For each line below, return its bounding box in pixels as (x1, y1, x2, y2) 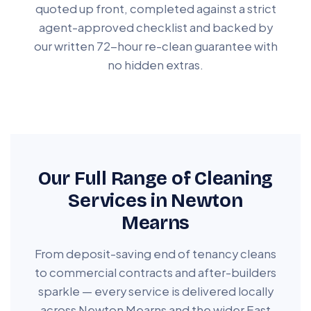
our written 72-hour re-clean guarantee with (33, 39, 278, 54)
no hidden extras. (108, 58, 203, 73)
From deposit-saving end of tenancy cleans (35, 246, 276, 262)
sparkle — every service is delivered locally (37, 284, 274, 299)
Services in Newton (68, 190, 243, 212)
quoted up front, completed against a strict (35, 1, 276, 17)
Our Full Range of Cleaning (38, 167, 273, 190)
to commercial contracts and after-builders (35, 265, 276, 280)
